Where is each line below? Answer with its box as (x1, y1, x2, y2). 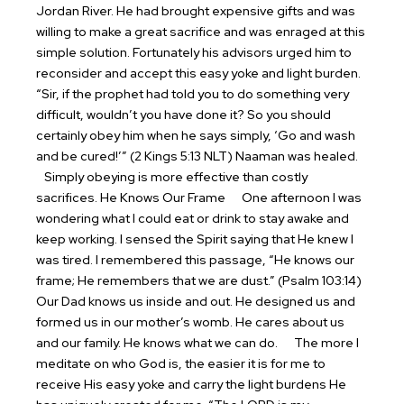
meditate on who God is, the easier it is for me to (36, 355, 326, 372)
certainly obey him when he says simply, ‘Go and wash (36, 127, 355, 143)
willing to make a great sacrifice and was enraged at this (36, 23, 365, 40)
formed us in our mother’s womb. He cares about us (36, 314, 344, 330)
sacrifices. (36, 189, 100, 206)
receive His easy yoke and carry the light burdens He (36, 376, 346, 392)
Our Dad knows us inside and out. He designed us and (36, 293, 355, 309)
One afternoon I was (228, 189, 362, 206)
